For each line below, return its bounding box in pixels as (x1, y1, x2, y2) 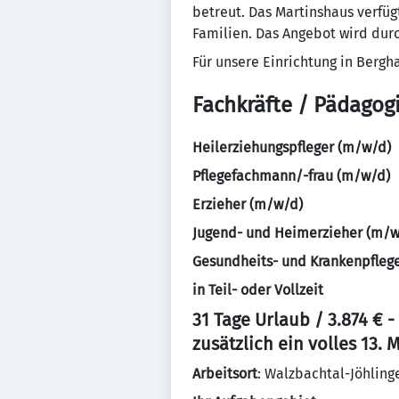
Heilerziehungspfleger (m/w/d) (192, 139, 391, 156)
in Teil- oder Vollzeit (192, 281, 323, 298)
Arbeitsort (192, 365, 257, 382)
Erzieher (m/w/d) (192, 196, 303, 213)
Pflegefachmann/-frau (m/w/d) (192, 167, 390, 184)
